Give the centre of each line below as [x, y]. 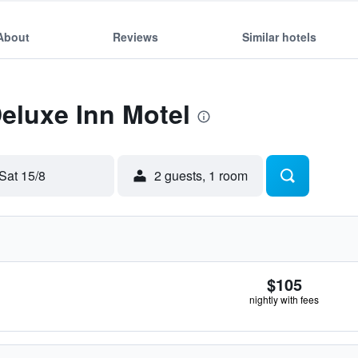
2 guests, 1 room [201, 175]
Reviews [136, 36]
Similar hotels [279, 36]
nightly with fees [284, 299]
